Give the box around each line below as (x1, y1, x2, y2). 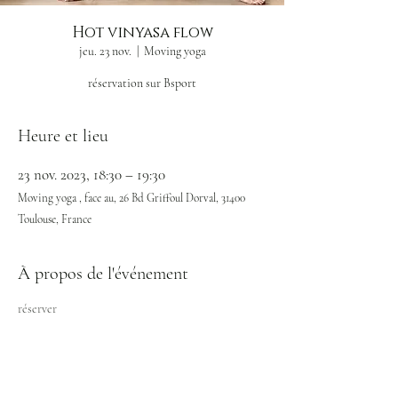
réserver (18, 301, 57, 316)
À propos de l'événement (18, 263, 188, 284)
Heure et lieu (18, 125, 108, 147)
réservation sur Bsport (88, 76, 196, 91)
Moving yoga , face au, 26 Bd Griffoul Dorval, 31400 (18, 191, 245, 205)
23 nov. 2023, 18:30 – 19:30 (18, 165, 165, 184)
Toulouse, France (18, 212, 92, 227)
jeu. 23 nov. (78, 44, 131, 59)
